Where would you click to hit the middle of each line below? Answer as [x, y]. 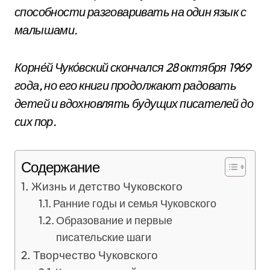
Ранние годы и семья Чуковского [135, 203]
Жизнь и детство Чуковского [107, 186]
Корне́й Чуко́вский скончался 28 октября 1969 [133, 67]
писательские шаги [104, 237]
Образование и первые [115, 220]
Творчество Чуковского [95, 255]
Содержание [60, 167]
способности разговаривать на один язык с [130, 12]
